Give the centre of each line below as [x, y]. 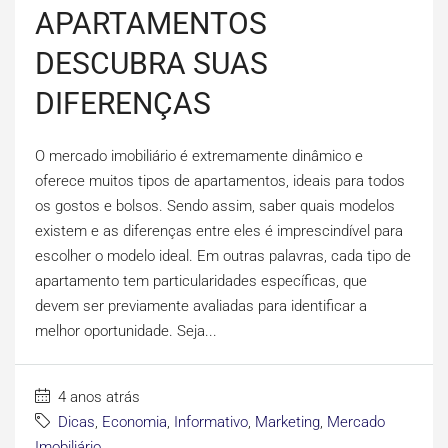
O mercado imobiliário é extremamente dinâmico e [199, 156]
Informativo [211, 422]
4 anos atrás [97, 397]
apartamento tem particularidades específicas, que [201, 281]
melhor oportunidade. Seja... [126, 331]
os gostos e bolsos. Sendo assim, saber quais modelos [215, 206]
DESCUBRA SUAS [151, 64]
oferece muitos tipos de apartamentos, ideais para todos [220, 181]
